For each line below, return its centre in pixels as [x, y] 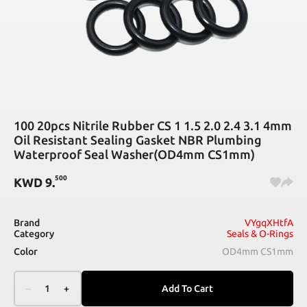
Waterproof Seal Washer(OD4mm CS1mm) [134, 155]
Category [34, 234]
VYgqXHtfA [269, 223]
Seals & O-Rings [260, 234]
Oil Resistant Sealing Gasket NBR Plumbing [138, 140]
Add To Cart [187, 289]
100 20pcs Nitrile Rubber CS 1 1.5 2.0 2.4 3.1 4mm [153, 126]
